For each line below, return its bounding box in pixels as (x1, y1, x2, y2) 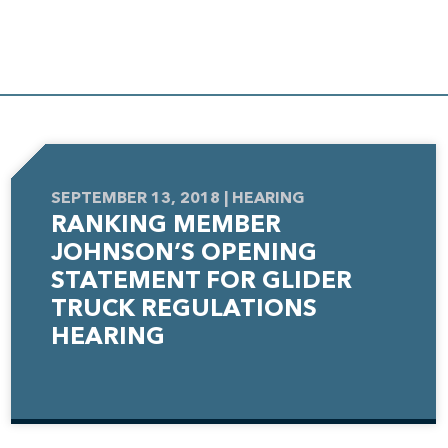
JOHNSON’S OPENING (50, 236, 317, 269)
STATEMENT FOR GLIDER (50, 264, 352, 297)
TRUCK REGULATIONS (50, 292, 317, 325)
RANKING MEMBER (50, 208, 281, 241)
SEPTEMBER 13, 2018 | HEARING (50, 187, 305, 209)
